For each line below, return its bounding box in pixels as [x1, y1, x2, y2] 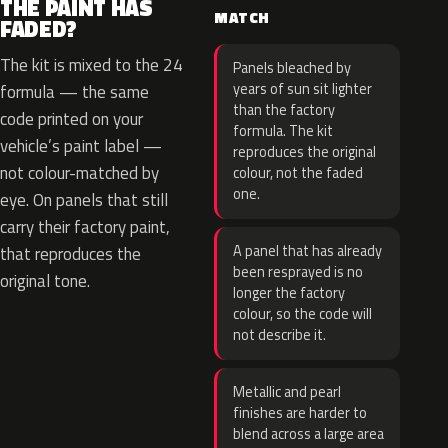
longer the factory [233, 282, 345, 304]
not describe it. [233, 324, 326, 346]
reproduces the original [233, 141, 376, 163]
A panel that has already [233, 240, 382, 262]
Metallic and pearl [233, 381, 341, 403]
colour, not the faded [233, 162, 363, 184]
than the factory [233, 99, 335, 121]
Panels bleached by [233, 57, 351, 79]
